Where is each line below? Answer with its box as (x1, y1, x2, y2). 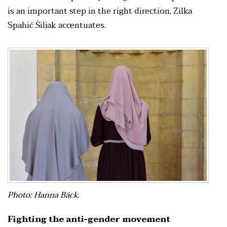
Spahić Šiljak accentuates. (8, 18, 110, 32)
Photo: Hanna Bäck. (8, 187, 82, 202)
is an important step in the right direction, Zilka (8, 4, 192, 18)
